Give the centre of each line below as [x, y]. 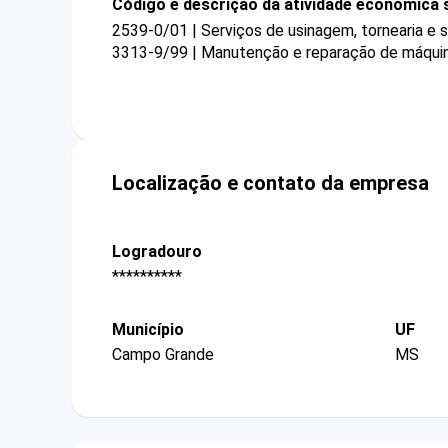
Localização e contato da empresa [270, 182]
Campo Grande [163, 355]
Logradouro [157, 251]
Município [148, 330]
